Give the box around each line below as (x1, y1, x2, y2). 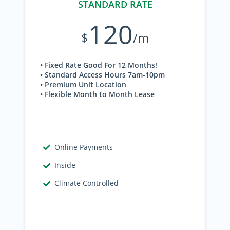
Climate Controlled (54, 178, 119, 188)
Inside (54, 160, 76, 170)
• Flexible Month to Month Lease (40, 89, 155, 99)
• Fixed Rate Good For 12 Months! (40, 60, 157, 70)
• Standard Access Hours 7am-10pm (40, 70, 165, 80)
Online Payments (54, 142, 113, 152)
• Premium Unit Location (40, 80, 126, 89)
